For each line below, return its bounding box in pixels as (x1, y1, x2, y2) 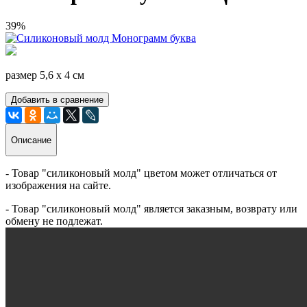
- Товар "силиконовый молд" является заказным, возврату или (5, 202, 297, 214)
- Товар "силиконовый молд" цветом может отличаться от (5, 167, 277, 179)
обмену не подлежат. (5, 214, 103, 227)
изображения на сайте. (5, 179, 111, 191)
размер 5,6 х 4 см (5, 69, 84, 82)
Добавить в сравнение (11, 95, 103, 106)
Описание (11, 134, 51, 145)
